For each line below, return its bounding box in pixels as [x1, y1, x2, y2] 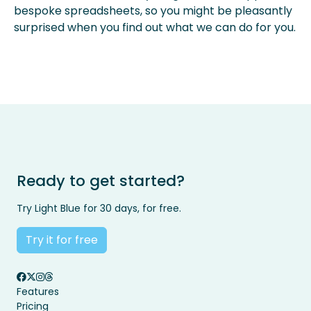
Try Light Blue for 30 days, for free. [17, 201, 181, 216]
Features [17, 285, 59, 299]
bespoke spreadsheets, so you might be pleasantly [14, 3, 292, 19]
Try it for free [26, 232, 98, 249]
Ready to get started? [17, 170, 185, 192]
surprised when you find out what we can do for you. [14, 19, 296, 36]
